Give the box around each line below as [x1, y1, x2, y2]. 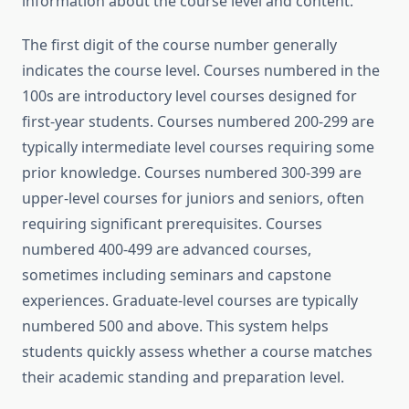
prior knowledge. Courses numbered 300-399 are [22, 163, 362, 184]
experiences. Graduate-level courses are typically [22, 290, 358, 311]
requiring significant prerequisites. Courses [22, 214, 322, 235]
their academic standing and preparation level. [22, 367, 344, 388]
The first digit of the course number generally [22, 35, 337, 56]
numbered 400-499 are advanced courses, [22, 239, 311, 260]
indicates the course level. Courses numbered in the [22, 60, 380, 81]
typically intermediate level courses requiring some [22, 137, 374, 158]
